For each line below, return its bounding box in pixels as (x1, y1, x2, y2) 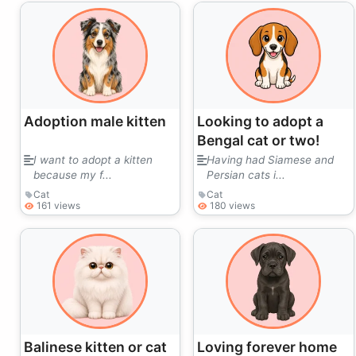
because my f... (33, 168, 112, 181)
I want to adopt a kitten (33, 153, 153, 166)
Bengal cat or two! (197, 131, 320, 149)
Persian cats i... (207, 168, 286, 181)
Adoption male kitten (24, 112, 166, 130)
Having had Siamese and (207, 153, 335, 166)
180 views (210, 199, 256, 211)
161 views (37, 199, 80, 211)
